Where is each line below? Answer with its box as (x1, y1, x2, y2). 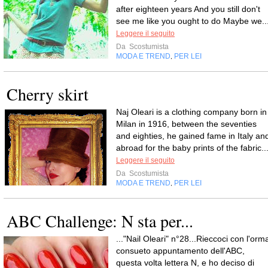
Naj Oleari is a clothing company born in (116, 107, 267, 117)
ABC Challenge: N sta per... (7, 209, 193, 232)
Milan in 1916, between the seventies (116, 119, 257, 129)
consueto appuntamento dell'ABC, (116, 246, 245, 255)
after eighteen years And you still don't (116, 4, 260, 14)
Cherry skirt (7, 83, 89, 105)
